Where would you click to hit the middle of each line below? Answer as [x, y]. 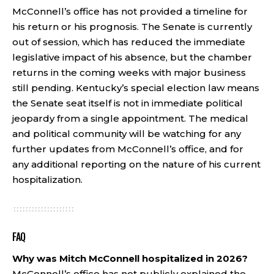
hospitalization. [47, 180]
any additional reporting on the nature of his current [136, 164]
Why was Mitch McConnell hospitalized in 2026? [130, 258]
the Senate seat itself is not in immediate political [128, 103]
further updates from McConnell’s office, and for [128, 149]
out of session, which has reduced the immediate [129, 42]
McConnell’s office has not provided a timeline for [130, 11]
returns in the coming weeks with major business [129, 72]
